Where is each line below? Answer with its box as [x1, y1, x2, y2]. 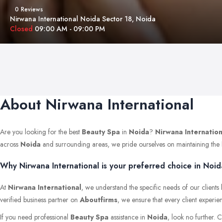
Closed [10, 24, 35, 34]
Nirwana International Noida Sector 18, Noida [10, 14, 156, 24]
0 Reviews [15, 5, 43, 14]
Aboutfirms [80, 194, 117, 205]
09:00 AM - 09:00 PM [35, 24, 105, 34]
